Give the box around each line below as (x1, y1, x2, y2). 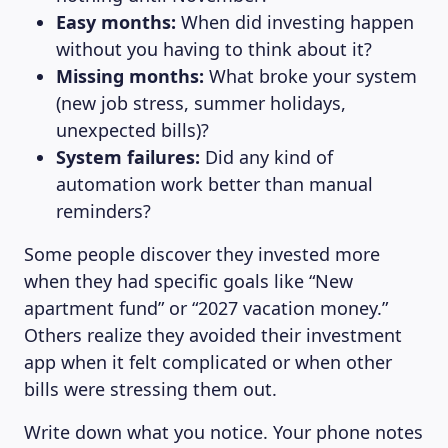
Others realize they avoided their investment (24, 323, 402, 347)
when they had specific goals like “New (24, 269, 353, 293)
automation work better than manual (56, 172, 373, 196)
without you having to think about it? (56, 37, 372, 61)
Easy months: (56, 10, 176, 34)
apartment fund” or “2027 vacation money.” (24, 296, 388, 320)
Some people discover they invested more (24, 242, 380, 266)
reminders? (56, 199, 151, 223)
